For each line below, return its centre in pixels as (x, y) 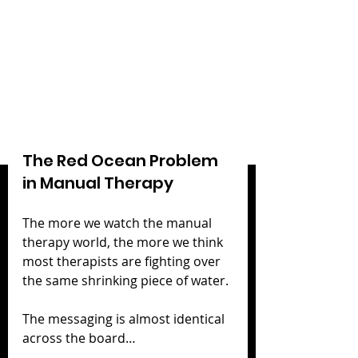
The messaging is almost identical (125, 318)
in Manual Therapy (98, 183)
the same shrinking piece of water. (125, 280)
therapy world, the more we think (124, 242)
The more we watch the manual (119, 223)
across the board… (79, 338)
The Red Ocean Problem (122, 160)
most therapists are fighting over (123, 261)
